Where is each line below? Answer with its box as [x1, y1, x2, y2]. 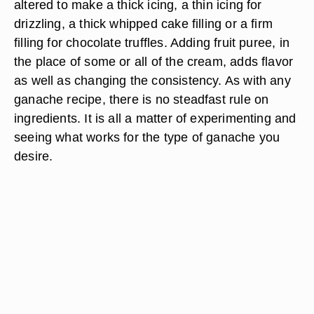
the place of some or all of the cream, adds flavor [14, 54, 294, 69]
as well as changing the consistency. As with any [14, 73, 291, 88]
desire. [14, 149, 53, 163]
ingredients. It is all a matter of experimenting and [14, 111, 296, 125]
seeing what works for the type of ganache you [14, 130, 280, 144]
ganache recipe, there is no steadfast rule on [14, 92, 269, 107]
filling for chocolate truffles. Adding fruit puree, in [14, 35, 289, 50]
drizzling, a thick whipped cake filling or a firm [14, 16, 273, 31]
